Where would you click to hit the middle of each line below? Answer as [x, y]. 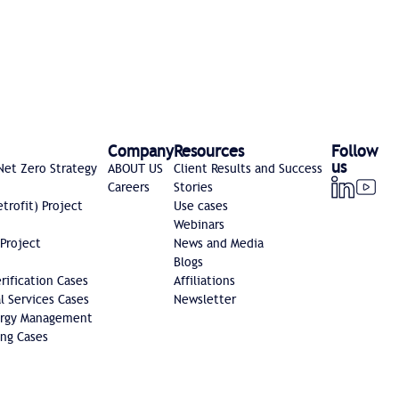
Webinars [199, 225]
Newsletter [204, 300]
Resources [208, 151]
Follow [355, 151]
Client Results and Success [248, 169]
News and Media [218, 244]
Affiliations [204, 281]
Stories [193, 187]
